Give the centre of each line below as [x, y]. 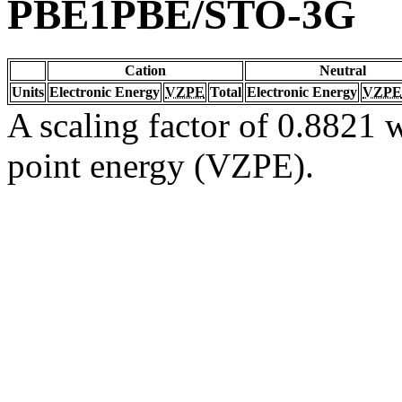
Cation [145, 70]
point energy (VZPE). [161, 165]
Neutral [343, 70]
